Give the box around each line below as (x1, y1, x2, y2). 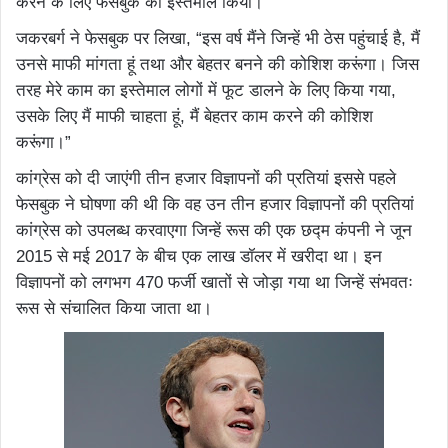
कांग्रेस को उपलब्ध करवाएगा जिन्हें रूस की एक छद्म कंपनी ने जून (16, 221, 412, 241)
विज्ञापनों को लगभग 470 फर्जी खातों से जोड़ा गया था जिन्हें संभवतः (16, 273, 413, 293)
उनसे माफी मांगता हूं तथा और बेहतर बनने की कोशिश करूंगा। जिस (16, 55, 419, 75)
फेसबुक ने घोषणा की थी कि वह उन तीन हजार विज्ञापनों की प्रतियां (16, 195, 414, 215)
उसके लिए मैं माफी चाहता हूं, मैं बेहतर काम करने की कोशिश (16, 107, 373, 127)
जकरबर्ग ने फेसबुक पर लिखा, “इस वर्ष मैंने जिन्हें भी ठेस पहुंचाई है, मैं (16, 29, 420, 49)
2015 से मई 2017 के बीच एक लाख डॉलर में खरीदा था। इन (16, 247, 382, 267)
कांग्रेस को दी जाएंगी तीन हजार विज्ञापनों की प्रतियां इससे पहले (16, 169, 396, 189)
